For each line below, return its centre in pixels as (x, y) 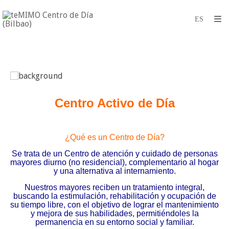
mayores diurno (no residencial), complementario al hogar (114, 162)
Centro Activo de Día (114, 103)
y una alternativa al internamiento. (114, 171)
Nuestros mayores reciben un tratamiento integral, (114, 187)
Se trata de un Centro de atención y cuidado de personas (114, 154)
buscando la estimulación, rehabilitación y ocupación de (114, 196)
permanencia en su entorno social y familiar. (114, 222)
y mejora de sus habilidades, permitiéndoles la (114, 213)
